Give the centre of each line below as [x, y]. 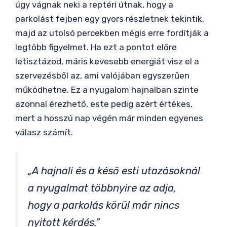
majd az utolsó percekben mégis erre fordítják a [112, 33]
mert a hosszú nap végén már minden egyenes [109, 118]
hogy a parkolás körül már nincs [104, 205]
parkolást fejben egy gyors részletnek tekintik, [110, 18]
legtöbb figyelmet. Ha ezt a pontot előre [96, 47]
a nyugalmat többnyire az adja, [102, 188]
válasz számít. [44, 132]
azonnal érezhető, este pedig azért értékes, [104, 104]
